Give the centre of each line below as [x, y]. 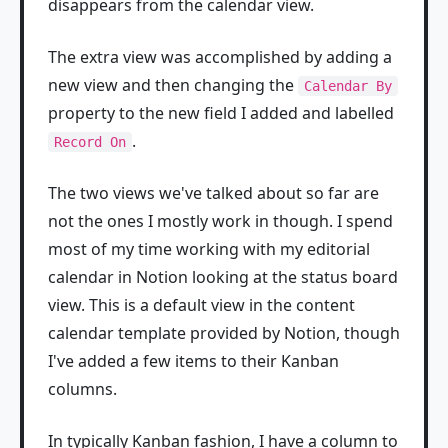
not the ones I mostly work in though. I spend [220, 221]
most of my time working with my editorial [209, 249]
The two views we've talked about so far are [213, 193]
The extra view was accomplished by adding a [220, 57]
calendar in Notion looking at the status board [223, 277]
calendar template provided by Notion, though [224, 333]
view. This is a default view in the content [201, 305]
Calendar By [348, 86]
